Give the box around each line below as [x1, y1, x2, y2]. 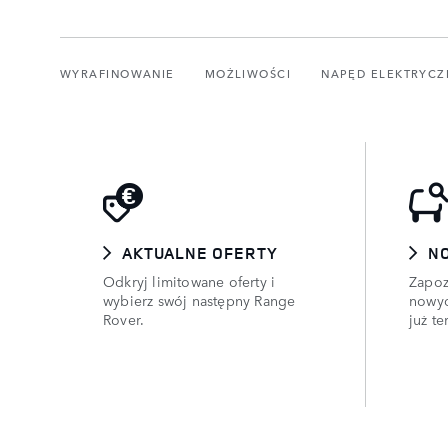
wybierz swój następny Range [103, 289, 296, 310]
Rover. [103, 308, 145, 329]
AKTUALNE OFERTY [122, 241, 279, 264]
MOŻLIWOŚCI [204, 64, 292, 82]
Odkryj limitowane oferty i [103, 270, 276, 291]
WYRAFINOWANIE [60, 64, 175, 82]
